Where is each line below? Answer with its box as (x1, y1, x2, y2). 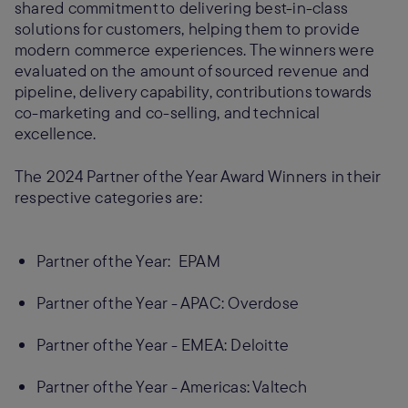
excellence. (15, 123, 100, 144)
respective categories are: (15, 187, 202, 208)
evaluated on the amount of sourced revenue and (15, 60, 370, 81)
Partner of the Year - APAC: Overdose (36, 292, 300, 313)
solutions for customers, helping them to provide (15, 18, 360, 39)
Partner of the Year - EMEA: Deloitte (36, 334, 290, 355)
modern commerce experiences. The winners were (15, 39, 375, 60)
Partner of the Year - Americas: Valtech (36, 376, 307, 397)
